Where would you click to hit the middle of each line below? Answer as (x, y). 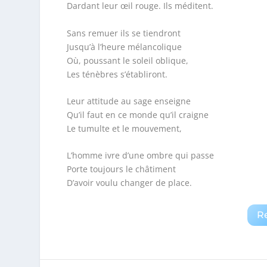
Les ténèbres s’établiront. (117, 74)
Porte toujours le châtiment (121, 169)
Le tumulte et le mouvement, (124, 129)
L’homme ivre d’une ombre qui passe (140, 156)
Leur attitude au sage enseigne (128, 101)
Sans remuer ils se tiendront (123, 33)
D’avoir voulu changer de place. (129, 183)
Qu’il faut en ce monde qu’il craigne (137, 115)
